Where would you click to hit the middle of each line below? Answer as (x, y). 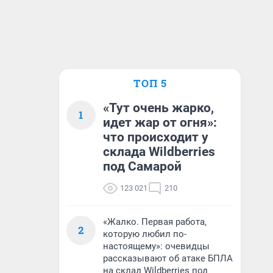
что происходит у (156, 137)
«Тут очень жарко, (158, 108)
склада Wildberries (159, 152)
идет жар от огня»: (160, 122)
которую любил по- (145, 234)
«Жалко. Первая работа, (155, 222)
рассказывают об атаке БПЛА (168, 258)
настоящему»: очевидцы (156, 246)
